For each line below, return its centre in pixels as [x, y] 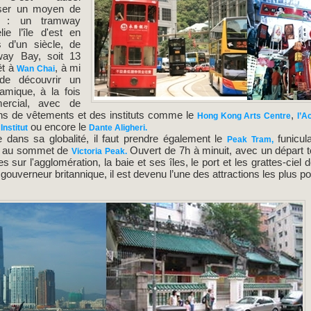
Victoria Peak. [99, 152]
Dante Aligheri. [118, 128]
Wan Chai [36, 69]
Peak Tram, [250, 140]
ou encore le [58, 127]
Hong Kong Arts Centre [244, 116]
